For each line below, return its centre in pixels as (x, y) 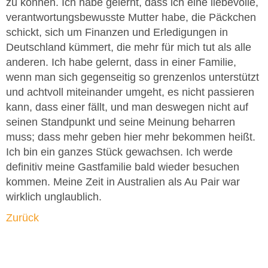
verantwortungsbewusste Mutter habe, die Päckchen (131, 17)
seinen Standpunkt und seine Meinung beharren (121, 122)
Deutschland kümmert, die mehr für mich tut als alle (129, 47)
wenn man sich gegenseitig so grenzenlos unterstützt (133, 77)
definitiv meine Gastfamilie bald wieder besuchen (123, 167)
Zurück (22, 217)
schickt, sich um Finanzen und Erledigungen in (117, 32)
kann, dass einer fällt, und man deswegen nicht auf (127, 107)
